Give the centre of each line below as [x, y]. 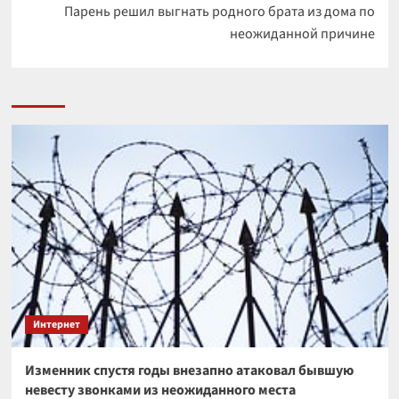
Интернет [56, 325]
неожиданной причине [302, 34]
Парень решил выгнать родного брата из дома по [219, 12]
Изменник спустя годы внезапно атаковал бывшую [189, 370]
